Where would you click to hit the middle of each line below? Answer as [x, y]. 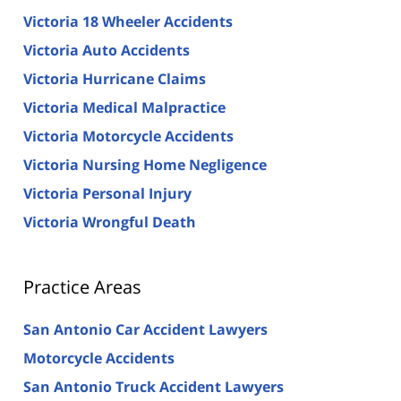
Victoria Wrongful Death [110, 222]
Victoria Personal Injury [107, 193]
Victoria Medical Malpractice [124, 107]
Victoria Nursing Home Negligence [145, 164]
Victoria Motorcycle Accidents [128, 136]
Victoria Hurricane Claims [115, 78]
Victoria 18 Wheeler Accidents [128, 21]
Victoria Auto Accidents [107, 50]
